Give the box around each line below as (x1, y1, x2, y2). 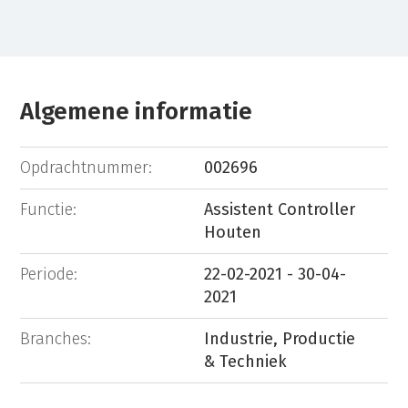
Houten (204, 221, 261, 242)
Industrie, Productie (204, 328, 355, 349)
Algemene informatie (20, 97, 253, 127)
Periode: (20, 263, 78, 284)
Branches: (20, 328, 92, 349)
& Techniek (204, 351, 287, 372)
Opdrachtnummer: (20, 157, 153, 178)
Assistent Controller (204, 199, 355, 219)
